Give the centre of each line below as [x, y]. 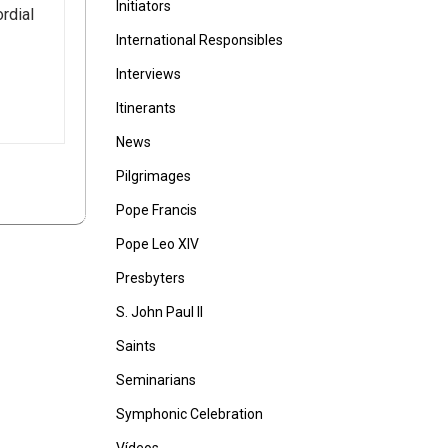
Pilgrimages [153, 176]
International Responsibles [199, 40]
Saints [136, 346]
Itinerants [146, 108]
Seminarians [156, 380]
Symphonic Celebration [189, 414]
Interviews [148, 74]
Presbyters [150, 278]
